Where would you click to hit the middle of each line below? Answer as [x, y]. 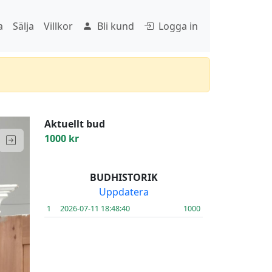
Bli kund [116, 26]
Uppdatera [124, 192]
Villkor [58, 26]
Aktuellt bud [75, 124]
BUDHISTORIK [124, 177]
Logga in [178, 26]
